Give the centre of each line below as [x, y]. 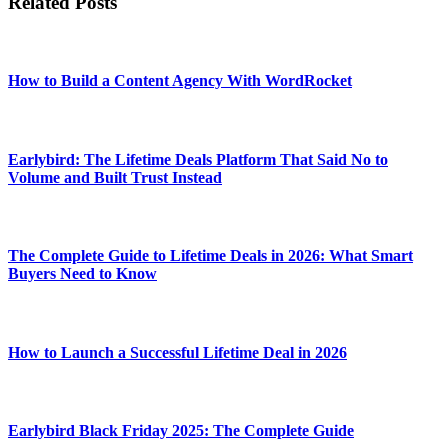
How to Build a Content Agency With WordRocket [180, 81]
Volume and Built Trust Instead [115, 177]
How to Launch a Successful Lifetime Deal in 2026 [177, 352]
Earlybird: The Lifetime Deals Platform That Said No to [198, 159]
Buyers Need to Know [82, 274]
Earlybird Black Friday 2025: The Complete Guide [181, 431]
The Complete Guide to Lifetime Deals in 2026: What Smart [210, 256]
